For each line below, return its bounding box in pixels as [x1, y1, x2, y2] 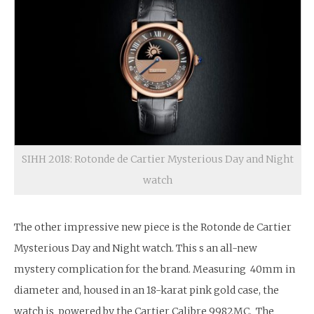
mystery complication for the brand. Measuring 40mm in [14, 262, 295, 275]
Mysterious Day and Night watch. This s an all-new [14, 241, 257, 254]
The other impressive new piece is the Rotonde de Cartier [14, 220, 292, 233]
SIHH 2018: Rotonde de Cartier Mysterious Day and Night [22, 152, 294, 165]
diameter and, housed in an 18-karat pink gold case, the [14, 283, 279, 296]
